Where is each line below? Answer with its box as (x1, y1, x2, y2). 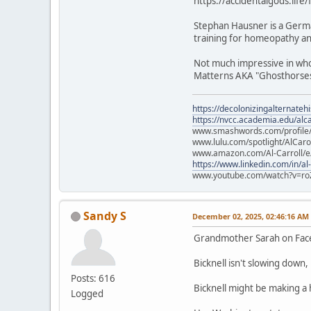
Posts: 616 (71, 271, 115, 285)
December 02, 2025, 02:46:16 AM (192, 210, 309, 221)
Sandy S (83, 208, 126, 224)
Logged (71, 287, 103, 300)
